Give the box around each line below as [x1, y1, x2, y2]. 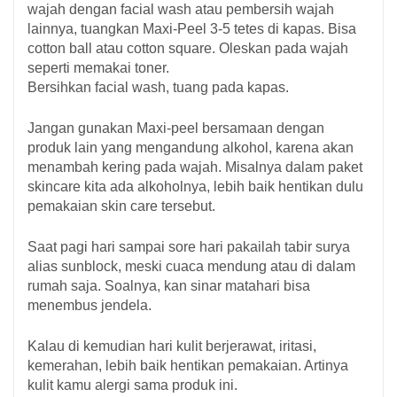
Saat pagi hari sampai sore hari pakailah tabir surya [27, 239, 350, 255]
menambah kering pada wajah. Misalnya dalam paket [27, 160, 362, 175]
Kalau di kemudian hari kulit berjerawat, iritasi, [27, 339, 316, 354]
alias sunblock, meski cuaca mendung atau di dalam [27, 259, 355, 275]
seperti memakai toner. [27, 60, 169, 76]
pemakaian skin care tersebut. [27, 198, 215, 214]
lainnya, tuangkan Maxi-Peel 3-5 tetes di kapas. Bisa [27, 21, 356, 37]
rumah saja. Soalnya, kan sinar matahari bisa [27, 278, 310, 294]
